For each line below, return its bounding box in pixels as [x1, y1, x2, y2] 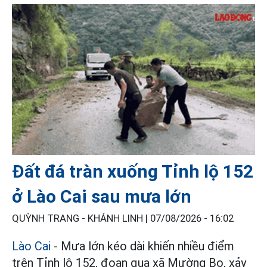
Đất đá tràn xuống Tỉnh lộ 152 [12, 160, 253, 182]
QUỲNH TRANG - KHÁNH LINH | [12, 212, 150, 224]
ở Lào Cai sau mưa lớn [12, 185, 191, 207]
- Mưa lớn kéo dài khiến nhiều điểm [51, 238, 234, 253]
